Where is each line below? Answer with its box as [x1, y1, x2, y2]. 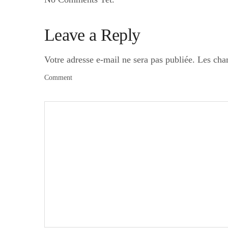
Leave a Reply [44, 25, 140, 44]
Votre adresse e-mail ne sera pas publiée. [44, 54, 195, 65]
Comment [44, 74, 72, 81]
